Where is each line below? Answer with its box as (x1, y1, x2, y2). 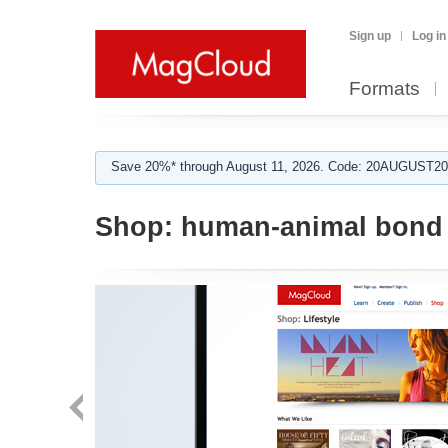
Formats (349, 78, 420, 99)
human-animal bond (173, 212, 443, 242)
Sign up (349, 29, 391, 43)
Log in (412, 29, 446, 43)
